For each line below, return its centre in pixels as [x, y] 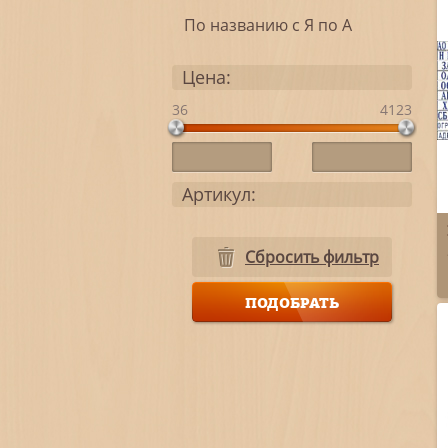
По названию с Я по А [262, 24]
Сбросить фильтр [312, 256]
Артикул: [219, 193]
